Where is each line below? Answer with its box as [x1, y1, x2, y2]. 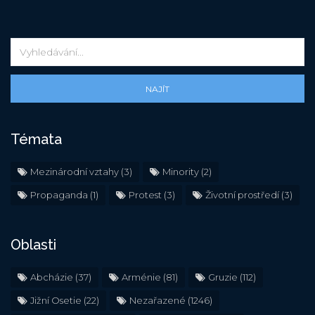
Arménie [122, 271, 161, 283]
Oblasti [11, 236, 56, 254]
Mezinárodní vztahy [30, 166, 119, 178]
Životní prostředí [205, 189, 279, 201]
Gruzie [208, 271, 238, 283]
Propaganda [30, 189, 88, 201]
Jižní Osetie [30, 295, 82, 307]
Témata [11, 131, 62, 148]
